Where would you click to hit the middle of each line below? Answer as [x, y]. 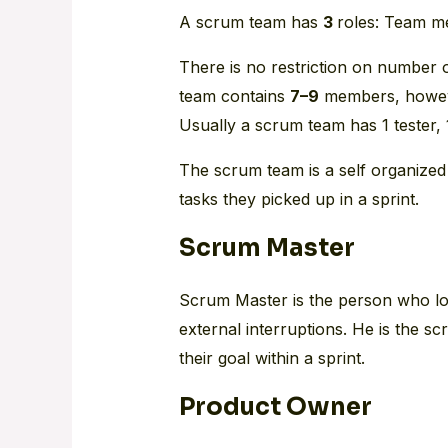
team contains [234, 95]
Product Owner [275, 406]
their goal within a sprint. [271, 357]
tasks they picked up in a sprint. [298, 198]
